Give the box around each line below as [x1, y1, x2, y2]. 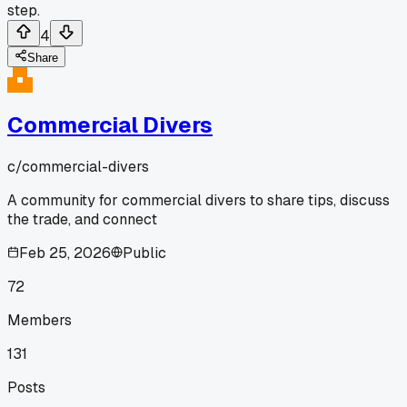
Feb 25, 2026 [19, 243, 111, 263]
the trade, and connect [7, 209, 157, 229]
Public [123, 243, 166, 263]
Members [7, 310, 72, 330]
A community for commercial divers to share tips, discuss [7, 190, 390, 210]
